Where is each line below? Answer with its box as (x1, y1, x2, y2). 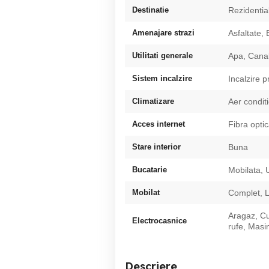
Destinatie (132, 5, 169, 14)
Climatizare (132, 96, 174, 106)
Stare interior (132, 142, 181, 151)
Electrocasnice (132, 216, 187, 225)
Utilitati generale (132, 50, 193, 60)
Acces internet (132, 119, 185, 128)
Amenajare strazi (132, 28, 195, 37)
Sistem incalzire (132, 73, 192, 83)
